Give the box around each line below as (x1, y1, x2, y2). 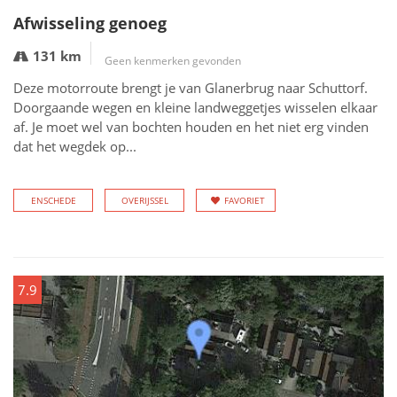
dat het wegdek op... (13, 137, 136, 155)
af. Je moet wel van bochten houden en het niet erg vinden (13, 118, 369, 136)
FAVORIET (224, 194, 265, 206)
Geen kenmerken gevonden (105, 53, 241, 68)
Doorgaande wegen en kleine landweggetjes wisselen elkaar (13, 98, 378, 116)
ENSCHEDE (30, 194, 76, 206)
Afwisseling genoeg (13, 12, 167, 34)
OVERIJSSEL (121, 194, 168, 206)
